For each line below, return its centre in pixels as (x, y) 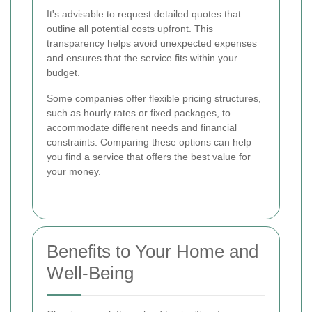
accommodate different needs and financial (142, 127)
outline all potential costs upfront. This (130, 28)
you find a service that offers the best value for (149, 156)
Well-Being (90, 273)
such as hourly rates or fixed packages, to (139, 112)
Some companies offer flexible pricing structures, (154, 98)
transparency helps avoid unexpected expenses (152, 43)
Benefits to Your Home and (153, 251)
